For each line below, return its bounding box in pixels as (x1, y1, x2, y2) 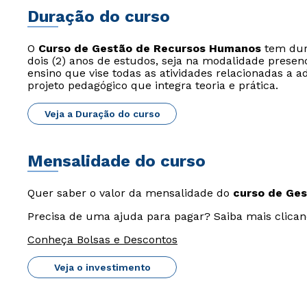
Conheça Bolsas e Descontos (27, 233, 177, 246)
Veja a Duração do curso (44, 108, 160, 119)
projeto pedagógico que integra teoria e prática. (27, 79, 278, 92)
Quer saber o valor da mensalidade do (27, 186, 233, 199)
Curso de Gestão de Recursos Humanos (38, 42, 261, 55)
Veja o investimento (53, 262, 151, 273)
